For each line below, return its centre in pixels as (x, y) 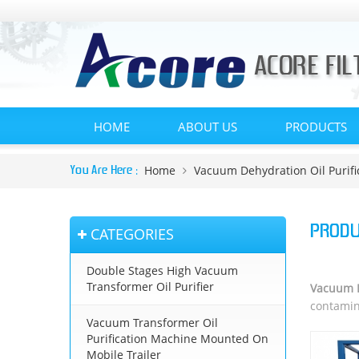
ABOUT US (208, 126)
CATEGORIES (132, 234)
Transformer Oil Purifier (150, 287)
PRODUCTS (316, 126)
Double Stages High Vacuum (162, 271)
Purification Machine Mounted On (177, 339)
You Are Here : (104, 171)
